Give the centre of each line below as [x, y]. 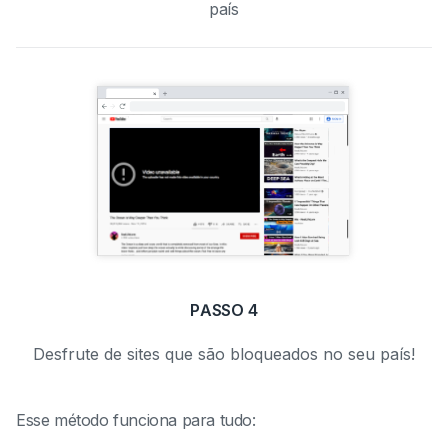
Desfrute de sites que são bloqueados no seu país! [224, 354]
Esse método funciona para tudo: [136, 420]
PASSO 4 [224, 310]
